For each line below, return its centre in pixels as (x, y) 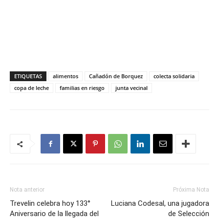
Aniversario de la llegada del (54, 214)
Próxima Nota (191, 190)
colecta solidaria (174, 76)
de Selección (189, 214)
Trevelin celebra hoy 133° (50, 203)
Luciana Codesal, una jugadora (160, 203)
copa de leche (32, 88)
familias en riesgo (82, 88)
